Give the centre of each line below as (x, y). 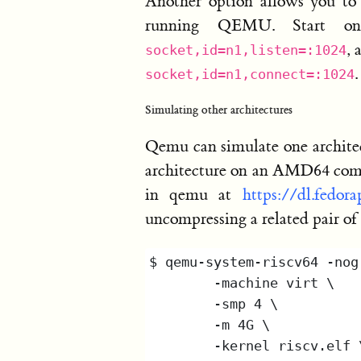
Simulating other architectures (219, 110)
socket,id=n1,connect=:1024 (250, 74)
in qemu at (194, 195)
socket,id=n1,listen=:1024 (246, 50)
